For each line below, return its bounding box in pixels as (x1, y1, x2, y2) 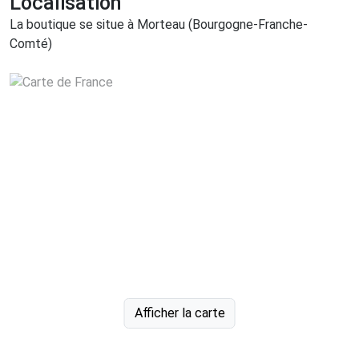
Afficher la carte (134, 305, 225, 321)
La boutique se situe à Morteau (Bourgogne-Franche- (10, 17, 308, 33)
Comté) (10, 36, 52, 52)
